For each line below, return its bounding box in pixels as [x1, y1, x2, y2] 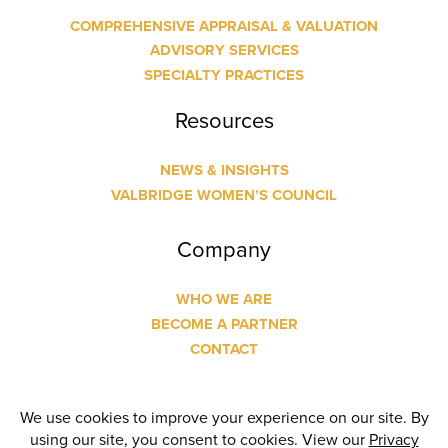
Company [177, 232, 271, 264]
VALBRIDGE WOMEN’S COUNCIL [111, 183, 337, 206]
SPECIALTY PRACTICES [144, 63, 304, 86]
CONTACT [190, 337, 258, 360]
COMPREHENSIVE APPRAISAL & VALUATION [70, 14, 378, 37]
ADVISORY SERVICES [149, 38, 299, 61]
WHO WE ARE [176, 287, 272, 310]
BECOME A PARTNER [150, 312, 298, 335]
